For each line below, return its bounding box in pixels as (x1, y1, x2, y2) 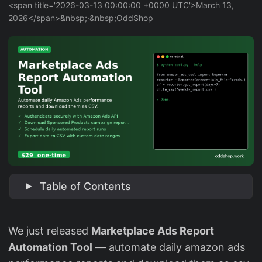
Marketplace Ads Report (91, 224, 214, 237)
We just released (8, 224, 91, 237)
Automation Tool (8, 240, 92, 253)
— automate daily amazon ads (92, 240, 245, 253)
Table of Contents (40, 180, 132, 192)
